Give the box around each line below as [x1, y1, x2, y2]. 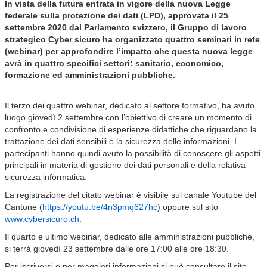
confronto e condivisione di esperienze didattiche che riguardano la [5, 125, 257, 134]
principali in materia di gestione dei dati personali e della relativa [5, 160, 246, 170]
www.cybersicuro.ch [5, 214, 79, 223]
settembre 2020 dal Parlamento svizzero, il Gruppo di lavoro [5, 23, 247, 32]
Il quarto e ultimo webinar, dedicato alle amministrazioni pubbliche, [5, 232, 254, 241]
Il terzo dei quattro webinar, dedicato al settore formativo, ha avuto [5, 101, 254, 110]
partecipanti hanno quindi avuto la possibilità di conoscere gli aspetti [5, 148, 260, 158]
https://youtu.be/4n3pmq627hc [42, 202, 157, 212]
